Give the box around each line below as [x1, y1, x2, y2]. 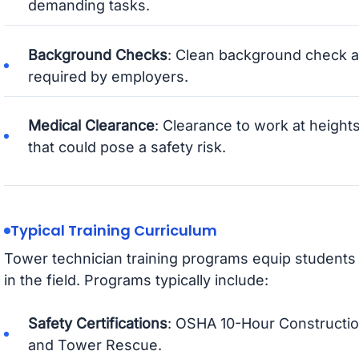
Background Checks [27, 46, 167, 63]
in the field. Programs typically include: [3, 272, 268, 289]
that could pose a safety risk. [27, 139, 226, 156]
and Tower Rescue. [27, 336, 162, 353]
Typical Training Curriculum [10, 220, 217, 240]
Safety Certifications [27, 314, 167, 332]
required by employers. [27, 67, 188, 85]
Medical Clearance [27, 117, 155, 135]
